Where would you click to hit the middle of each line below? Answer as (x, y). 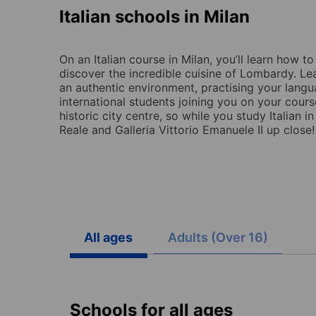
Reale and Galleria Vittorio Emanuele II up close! (187, 129)
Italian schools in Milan (154, 16)
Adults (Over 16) (218, 237)
